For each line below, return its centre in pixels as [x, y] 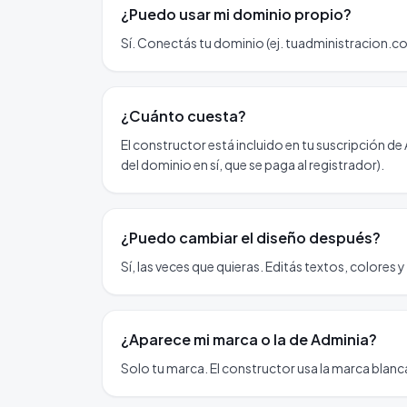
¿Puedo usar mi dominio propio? [236, 14]
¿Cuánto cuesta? [184, 116]
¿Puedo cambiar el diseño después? [251, 238]
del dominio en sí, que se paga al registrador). [253, 164]
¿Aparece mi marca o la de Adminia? [249, 339]
